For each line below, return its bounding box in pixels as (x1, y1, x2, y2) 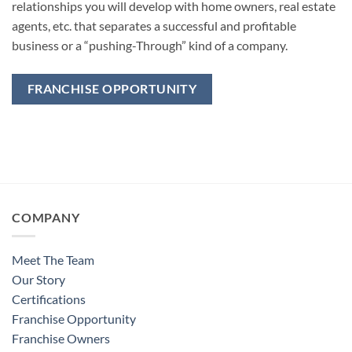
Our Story (12, 272, 65, 288)
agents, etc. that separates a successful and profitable (12, 18, 296, 34)
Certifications (12, 291, 86, 307)
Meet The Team (12, 252, 94, 268)
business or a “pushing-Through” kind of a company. (12, 38, 288, 53)
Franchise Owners (12, 331, 110, 346)
